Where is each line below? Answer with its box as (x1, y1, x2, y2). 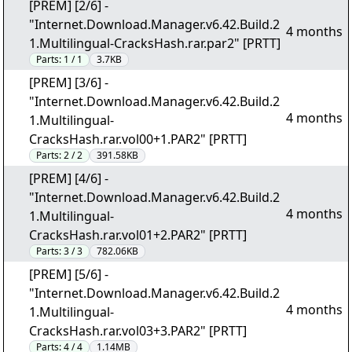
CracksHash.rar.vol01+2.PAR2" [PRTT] (29, 226, 247, 244)
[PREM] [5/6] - (29, 266, 108, 283)
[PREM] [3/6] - (29, 74, 108, 91)
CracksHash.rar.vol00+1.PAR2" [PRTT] (29, 130, 247, 148)
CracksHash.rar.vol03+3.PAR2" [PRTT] (29, 322, 247, 339)
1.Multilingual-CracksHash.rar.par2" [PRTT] (29, 35, 280, 52)
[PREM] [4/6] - (29, 170, 108, 187)
